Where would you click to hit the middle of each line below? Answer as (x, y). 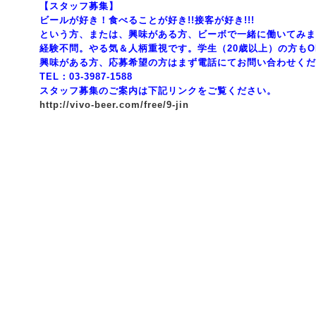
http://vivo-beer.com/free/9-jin (114, 105)
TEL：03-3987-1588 (86, 77)
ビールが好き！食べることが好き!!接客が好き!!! (147, 20)
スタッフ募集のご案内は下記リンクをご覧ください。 (158, 91)
